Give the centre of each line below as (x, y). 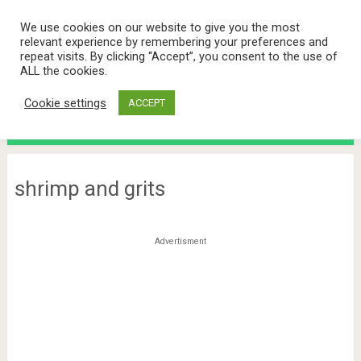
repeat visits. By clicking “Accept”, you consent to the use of (179, 56)
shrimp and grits (89, 189)
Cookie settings (65, 103)
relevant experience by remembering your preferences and (174, 42)
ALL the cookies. (64, 71)
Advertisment (180, 241)
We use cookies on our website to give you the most (160, 27)
